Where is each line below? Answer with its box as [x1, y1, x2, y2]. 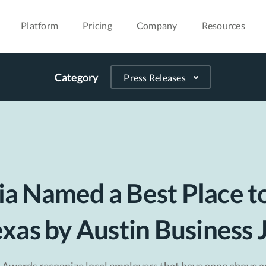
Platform [21, 20, 59, 31]
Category [55, 71, 99, 84]
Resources [201, 20, 245, 31]
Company [136, 20, 178, 31]
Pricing [83, 20, 112, 31]
